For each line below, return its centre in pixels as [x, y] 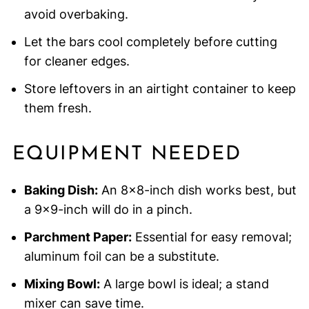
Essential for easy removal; [211, 237]
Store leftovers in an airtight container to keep [160, 89]
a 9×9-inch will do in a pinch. [108, 210]
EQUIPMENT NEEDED [127, 155]
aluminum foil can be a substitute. [121, 257]
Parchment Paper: [78, 237]
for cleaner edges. [77, 61]
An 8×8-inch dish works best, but [197, 190]
